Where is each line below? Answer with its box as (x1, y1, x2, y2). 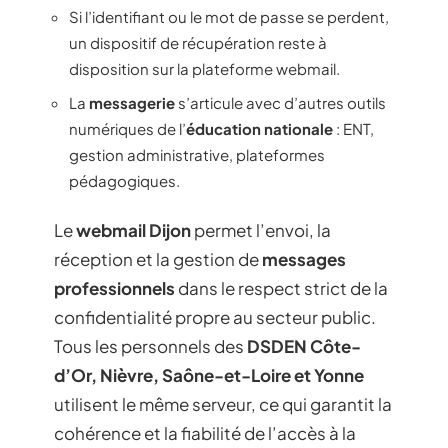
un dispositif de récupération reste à (69, 33, 327, 52)
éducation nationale (186, 118, 333, 138)
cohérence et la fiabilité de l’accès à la (54, 422, 356, 444)
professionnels (54, 277, 175, 299)
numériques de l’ (69, 118, 186, 138)
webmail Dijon (76, 219, 191, 241)
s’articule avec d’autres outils (175, 92, 386, 112)
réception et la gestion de (54, 248, 262, 270)
